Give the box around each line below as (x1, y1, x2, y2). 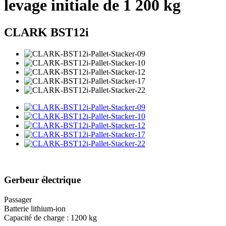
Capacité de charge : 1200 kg (4, 213, 97, 222)
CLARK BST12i (4, 25, 89, 39)
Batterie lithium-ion (4, 204, 66, 213)
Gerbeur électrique (4, 175, 81, 186)
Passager (4, 195, 32, 204)
